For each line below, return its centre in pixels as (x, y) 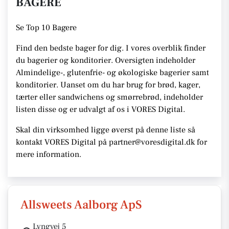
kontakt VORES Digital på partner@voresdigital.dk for (111, 142)
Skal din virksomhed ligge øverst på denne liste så (106, 130)
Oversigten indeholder (154, 60)
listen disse (36, 109)
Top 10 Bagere (50, 28)
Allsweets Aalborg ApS (81, 205)
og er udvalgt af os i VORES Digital (120, 109)
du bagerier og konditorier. (64, 60)
